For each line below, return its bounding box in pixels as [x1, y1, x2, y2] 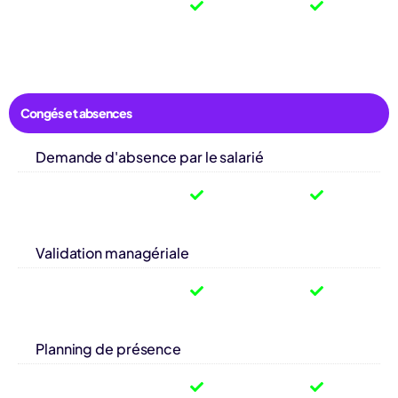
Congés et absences [20, 104, 132, 121]
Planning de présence [36, 338, 181, 358]
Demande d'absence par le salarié [36, 147, 264, 166]
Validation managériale [36, 243, 189, 262]
